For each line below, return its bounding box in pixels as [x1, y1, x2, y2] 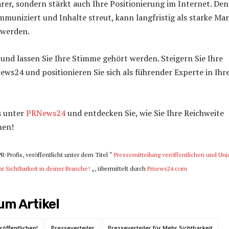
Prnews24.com [147, 164, 187, 172]
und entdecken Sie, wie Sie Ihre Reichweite [65, 107, 224, 119]
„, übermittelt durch [90, 164, 147, 172]
